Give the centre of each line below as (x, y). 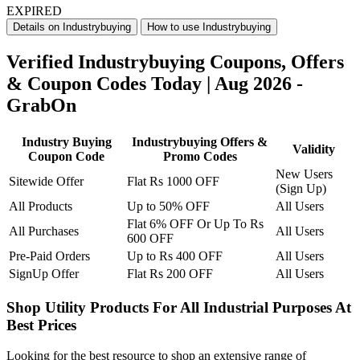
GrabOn (41, 106)
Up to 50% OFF (168, 206)
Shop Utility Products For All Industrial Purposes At (179, 307)
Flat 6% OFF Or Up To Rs (195, 223)
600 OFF (150, 238)
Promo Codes (200, 156)
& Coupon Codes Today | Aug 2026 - (155, 84)
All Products (41, 206)
